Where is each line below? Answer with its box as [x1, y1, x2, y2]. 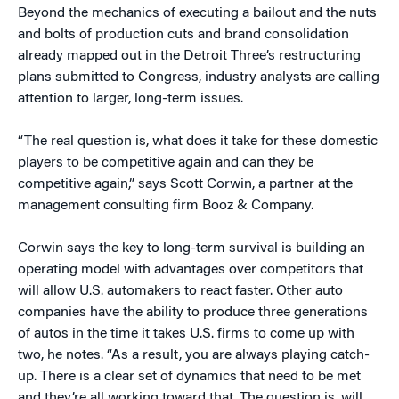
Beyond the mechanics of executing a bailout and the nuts [18, 6, 377, 20]
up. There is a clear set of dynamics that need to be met [18, 370, 361, 384]
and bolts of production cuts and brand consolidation [18, 28, 349, 42]
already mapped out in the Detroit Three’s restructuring [18, 49, 361, 63]
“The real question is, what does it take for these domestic [18, 134, 378, 149]
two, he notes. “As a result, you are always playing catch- [18, 348, 370, 362]
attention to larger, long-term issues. [18, 92, 243, 106]
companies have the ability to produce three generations [18, 305, 368, 320]
